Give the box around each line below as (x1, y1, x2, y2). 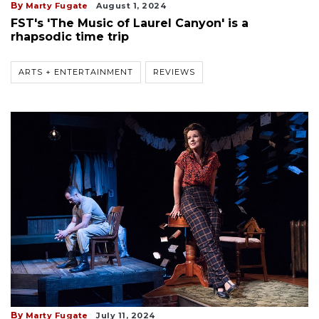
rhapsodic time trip (11, 29, 129, 43)
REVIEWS (153, 66, 195, 77)
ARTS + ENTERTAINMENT (19, 66, 133, 77)
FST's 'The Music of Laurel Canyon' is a (11, 16, 249, 30)
